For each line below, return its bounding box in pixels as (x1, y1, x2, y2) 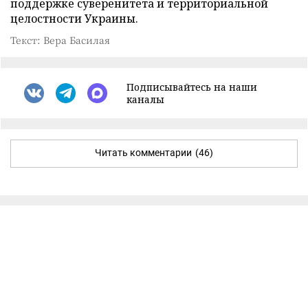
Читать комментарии (95, 146, 192, 158)
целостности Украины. (10, 10, 138, 26)
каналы (126, 92, 164, 106)
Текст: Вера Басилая (10, 32, 110, 47)
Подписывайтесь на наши (126, 80, 257, 93)
